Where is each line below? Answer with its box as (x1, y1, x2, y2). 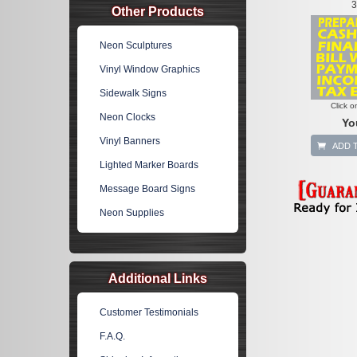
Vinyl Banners (100, 135, 161, 147)
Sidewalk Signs (100, 88, 167, 99)
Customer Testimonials (100, 307, 199, 318)
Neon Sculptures (100, 40, 173, 51)
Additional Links (108, 272, 207, 285)
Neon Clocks (100, 112, 156, 123)
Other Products (112, 5, 204, 18)
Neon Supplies (100, 207, 165, 218)
